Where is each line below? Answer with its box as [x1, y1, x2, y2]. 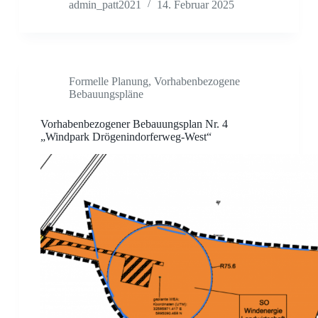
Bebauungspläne [68, 88, 143, 101]
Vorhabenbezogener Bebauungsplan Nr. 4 [40, 118, 228, 131]
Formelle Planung [68, 75, 148, 88]
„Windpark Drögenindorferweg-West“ [40, 131, 212, 143]
